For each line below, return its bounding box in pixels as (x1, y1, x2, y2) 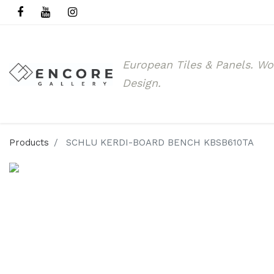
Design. (122, 76, 161, 89)
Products (9, 137, 49, 148)
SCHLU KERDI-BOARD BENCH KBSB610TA (66, 137, 254, 148)
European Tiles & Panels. (122, 58, 257, 71)
